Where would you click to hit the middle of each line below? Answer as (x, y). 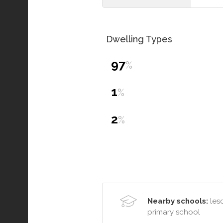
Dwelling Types (139, 39)
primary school (174, 212)
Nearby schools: (178, 201)
